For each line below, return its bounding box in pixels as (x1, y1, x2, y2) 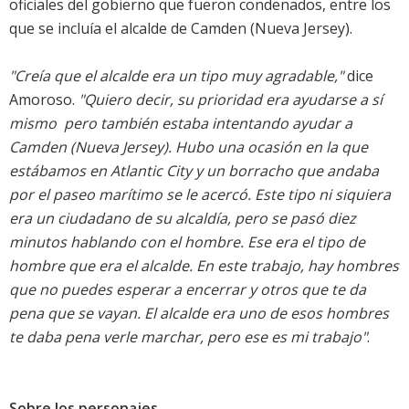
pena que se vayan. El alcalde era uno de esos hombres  (9, 303, 393, 324)
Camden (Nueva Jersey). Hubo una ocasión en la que (9, 137, 368, 158)
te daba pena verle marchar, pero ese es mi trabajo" (9, 327, 367, 348)
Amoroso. (9, 89, 79, 110)
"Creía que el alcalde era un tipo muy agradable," (9, 66, 343, 87)
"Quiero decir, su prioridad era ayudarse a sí (79, 89, 383, 110)
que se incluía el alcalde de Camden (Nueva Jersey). (9, 18, 352, 39)
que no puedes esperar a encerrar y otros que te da (9, 279, 366, 300)
